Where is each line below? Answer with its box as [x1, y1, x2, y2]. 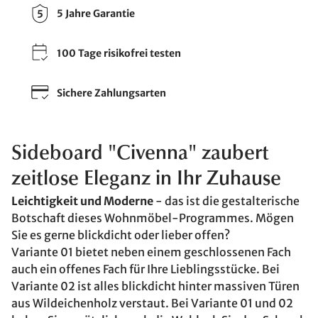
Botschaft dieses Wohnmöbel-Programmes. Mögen [11, 211, 294, 225]
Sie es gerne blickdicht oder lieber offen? [11, 228, 230, 242]
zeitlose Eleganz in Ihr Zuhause [11, 170, 281, 190]
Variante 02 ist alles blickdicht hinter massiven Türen [11, 279, 300, 293]
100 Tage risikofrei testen [57, 46, 181, 60]
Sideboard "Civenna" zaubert [11, 144, 268, 164]
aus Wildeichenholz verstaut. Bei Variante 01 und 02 [11, 296, 293, 310]
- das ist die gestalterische [153, 194, 300, 208]
